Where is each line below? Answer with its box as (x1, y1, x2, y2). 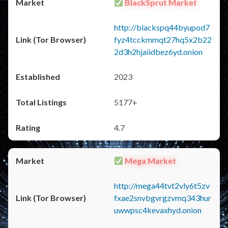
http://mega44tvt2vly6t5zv (114, 181, 210, 190)
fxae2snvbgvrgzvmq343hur (114, 193, 211, 203)
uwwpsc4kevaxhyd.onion (114, 205, 202, 215)
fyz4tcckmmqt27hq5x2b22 (114, 35, 212, 44)
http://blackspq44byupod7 (114, 22, 210, 32)
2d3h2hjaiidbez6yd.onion (114, 47, 203, 56)
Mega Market (123, 156, 177, 165)
